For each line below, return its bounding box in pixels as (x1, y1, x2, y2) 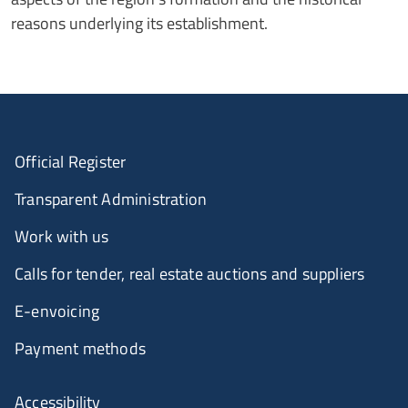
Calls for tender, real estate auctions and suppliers (15, 260, 365, 286)
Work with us (15, 223, 109, 249)
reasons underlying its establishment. (11, 10, 268, 36)
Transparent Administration (15, 186, 208, 211)
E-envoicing (15, 298, 100, 323)
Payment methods (15, 335, 146, 361)
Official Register (15, 148, 127, 174)
